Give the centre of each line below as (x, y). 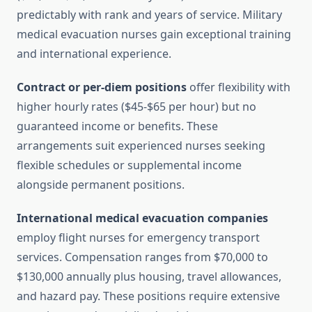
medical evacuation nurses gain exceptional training (154, 34)
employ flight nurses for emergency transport (138, 238)
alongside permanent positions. (101, 185)
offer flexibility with (239, 87)
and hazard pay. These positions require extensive (148, 296)
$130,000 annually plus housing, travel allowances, (149, 277)
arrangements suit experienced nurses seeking (141, 146)
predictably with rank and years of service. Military (149, 15)
